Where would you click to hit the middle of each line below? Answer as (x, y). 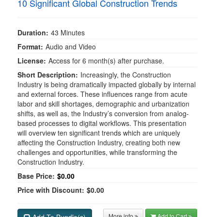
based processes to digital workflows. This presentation (102, 123)
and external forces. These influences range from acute (102, 94)
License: (32, 61)
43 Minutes (68, 32)
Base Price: (36, 176)
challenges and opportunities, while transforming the (97, 152)
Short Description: (48, 75)
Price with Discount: (51, 190)
